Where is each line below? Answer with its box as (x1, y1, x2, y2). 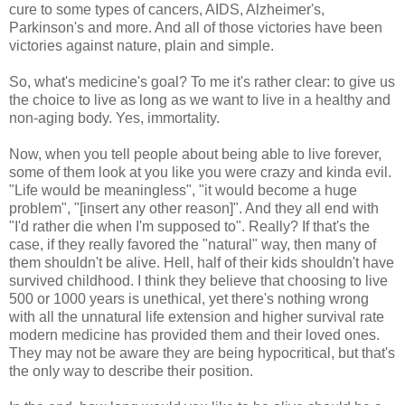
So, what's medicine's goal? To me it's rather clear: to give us (9, 74, 395, 90)
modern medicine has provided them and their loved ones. (9, 327, 380, 344)
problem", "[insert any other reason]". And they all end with (9, 201, 379, 217)
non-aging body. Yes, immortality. (9, 110, 220, 127)
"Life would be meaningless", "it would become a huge (9, 183, 357, 199)
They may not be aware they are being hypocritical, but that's (9, 345, 395, 362)
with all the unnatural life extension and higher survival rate (9, 309, 384, 325)
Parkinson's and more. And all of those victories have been (9, 20, 382, 36)
